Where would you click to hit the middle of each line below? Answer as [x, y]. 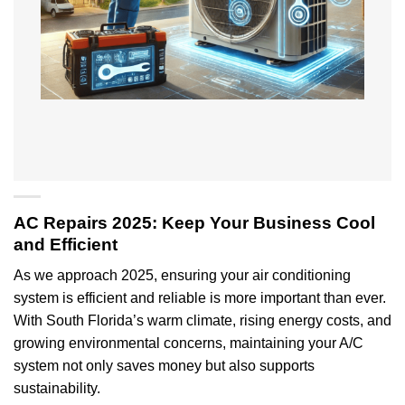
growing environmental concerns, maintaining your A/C [188, 344]
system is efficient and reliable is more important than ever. [200, 298]
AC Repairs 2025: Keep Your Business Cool [194, 222]
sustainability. [57, 389]
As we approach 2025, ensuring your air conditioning [182, 276]
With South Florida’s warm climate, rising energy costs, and [202, 321]
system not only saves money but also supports [164, 366]
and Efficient [66, 244]
